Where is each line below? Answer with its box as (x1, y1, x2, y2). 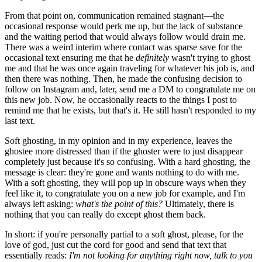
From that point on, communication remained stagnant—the (5, 10, 224, 20)
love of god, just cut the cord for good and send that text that (5, 239, 226, 250)
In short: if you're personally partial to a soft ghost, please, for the (5, 229, 243, 239)
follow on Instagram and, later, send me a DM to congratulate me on (5, 84, 256, 94)
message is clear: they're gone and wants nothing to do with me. (5, 167, 239, 177)
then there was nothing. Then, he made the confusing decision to (5, 73, 242, 84)
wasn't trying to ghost (169, 52, 250, 63)
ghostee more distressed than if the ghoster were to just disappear (5, 146, 243, 156)
